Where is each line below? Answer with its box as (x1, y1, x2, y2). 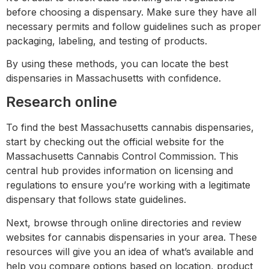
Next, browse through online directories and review (6, 216, 241, 229)
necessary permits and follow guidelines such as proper (6, 20, 261, 32)
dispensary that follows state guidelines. (6, 193, 186, 206)
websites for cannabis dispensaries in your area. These (6, 231, 257, 243)
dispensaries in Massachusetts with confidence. (6, 71, 221, 84)
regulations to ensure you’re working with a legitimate (6, 179, 250, 192)
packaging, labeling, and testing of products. (6, 34, 207, 47)
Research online (6, 93, 117, 111)
